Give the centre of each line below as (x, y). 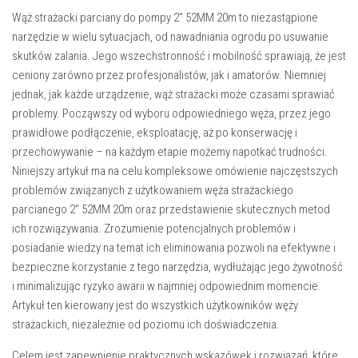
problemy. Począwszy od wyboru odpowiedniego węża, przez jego (171, 114)
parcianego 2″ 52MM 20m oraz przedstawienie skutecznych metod (171, 210)
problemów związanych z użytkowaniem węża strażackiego (153, 191)
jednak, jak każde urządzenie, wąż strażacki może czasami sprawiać (173, 95)
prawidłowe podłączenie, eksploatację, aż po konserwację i (155, 133)
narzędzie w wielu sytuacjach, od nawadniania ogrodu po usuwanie (170, 37)
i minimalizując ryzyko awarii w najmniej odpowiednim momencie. (167, 286)
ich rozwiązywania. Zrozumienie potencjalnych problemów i (154, 229)
